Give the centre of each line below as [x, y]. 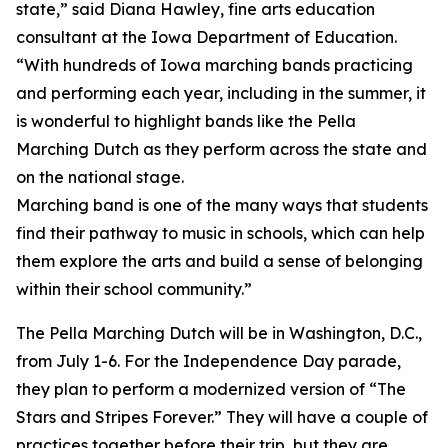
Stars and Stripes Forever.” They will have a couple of [222, 417]
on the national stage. [100, 177]
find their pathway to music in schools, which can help [220, 233]
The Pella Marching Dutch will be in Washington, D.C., [219, 333]
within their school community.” [134, 289]
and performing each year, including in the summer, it [221, 93]
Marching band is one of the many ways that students [222, 205]
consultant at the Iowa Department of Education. [206, 37]
